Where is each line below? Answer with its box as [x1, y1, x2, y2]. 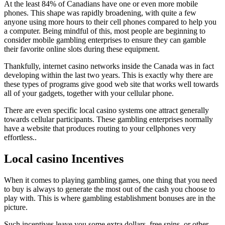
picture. [4, 202, 28, 211]
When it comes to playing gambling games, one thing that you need [4, 175, 217, 184]
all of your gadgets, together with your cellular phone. [4, 89, 174, 98]
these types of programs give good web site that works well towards [4, 80, 218, 89]
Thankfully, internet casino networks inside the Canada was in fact [4, 62, 214, 71]
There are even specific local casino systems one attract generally [4, 106, 209, 115]
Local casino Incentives [4, 152, 124, 166]
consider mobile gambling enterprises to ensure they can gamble [4, 36, 206, 45]
